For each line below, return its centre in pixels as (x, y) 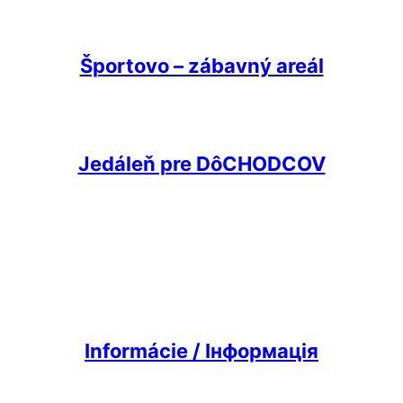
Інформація (262, 350)
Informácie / (145, 350)
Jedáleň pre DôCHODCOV (201, 163)
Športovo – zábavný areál (201, 65)
